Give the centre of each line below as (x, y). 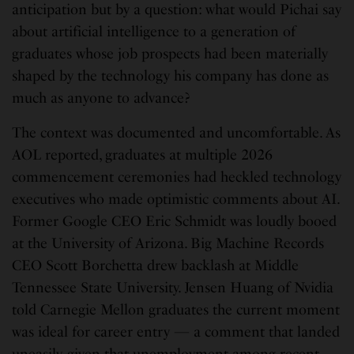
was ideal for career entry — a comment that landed (176, 332)
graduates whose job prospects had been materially (170, 54)
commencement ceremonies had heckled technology (177, 177)
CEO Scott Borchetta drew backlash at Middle (156, 266)
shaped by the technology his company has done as (171, 76)
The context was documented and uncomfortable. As (177, 133)
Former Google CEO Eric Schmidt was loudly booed (175, 222)
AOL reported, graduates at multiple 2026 (143, 155)
